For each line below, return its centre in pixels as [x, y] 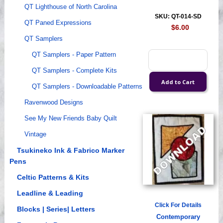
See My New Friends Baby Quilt [70, 118]
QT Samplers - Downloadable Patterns [87, 87]
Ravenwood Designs [54, 103]
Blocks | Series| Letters [56, 209]
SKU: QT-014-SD [178, 17]
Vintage [35, 134]
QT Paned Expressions [58, 23]
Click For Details [178, 205]
